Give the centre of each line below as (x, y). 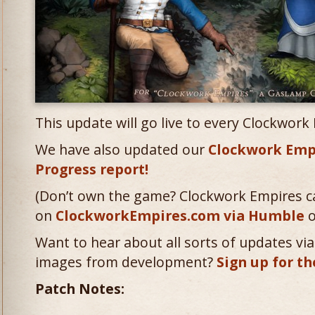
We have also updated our (122, 149)
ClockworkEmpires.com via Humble (180, 216)
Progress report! (92, 169)
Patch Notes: (80, 289)
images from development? (126, 262)
